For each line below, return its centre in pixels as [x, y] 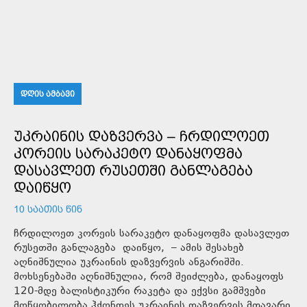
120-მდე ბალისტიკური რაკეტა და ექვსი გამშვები [140, 292]
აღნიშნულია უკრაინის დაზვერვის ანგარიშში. [129, 263]
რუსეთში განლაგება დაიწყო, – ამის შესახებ [129, 249]
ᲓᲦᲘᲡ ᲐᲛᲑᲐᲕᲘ [48, 94]
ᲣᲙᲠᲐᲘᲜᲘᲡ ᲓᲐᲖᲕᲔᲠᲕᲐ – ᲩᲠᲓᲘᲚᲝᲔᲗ [142, 136]
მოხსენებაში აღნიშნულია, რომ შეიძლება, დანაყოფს [149, 278]
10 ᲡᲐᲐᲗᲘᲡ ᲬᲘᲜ [48, 209]
